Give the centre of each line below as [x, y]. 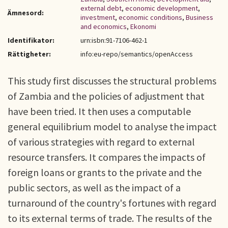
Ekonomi [143, 26]
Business [199, 17]
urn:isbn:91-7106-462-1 [114, 40]
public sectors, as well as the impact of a [94, 188]
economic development [162, 8]
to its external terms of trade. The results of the [110, 218]
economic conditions [150, 17]
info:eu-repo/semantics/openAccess [137, 54]
